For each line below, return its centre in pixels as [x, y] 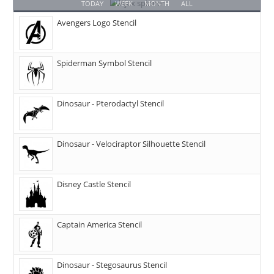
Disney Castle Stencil [94, 184]
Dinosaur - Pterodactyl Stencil [111, 104]
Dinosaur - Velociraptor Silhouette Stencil [131, 144]
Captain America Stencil [100, 225]
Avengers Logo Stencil [97, 23]
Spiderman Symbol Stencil [105, 63]
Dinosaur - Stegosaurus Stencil [112, 265]
